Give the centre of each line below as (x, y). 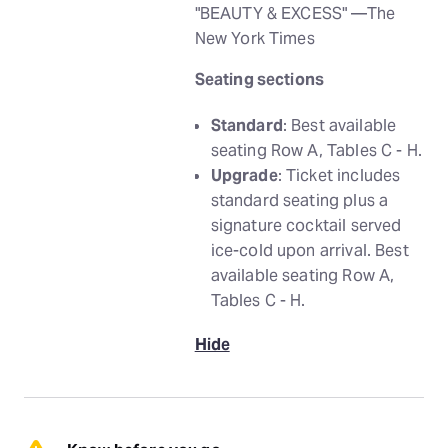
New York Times (254, 38)
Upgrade (244, 175)
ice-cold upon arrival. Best (309, 250)
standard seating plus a (299, 200)
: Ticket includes (339, 175)
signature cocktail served (306, 225)
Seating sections (259, 79)
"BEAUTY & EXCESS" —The (294, 13)
